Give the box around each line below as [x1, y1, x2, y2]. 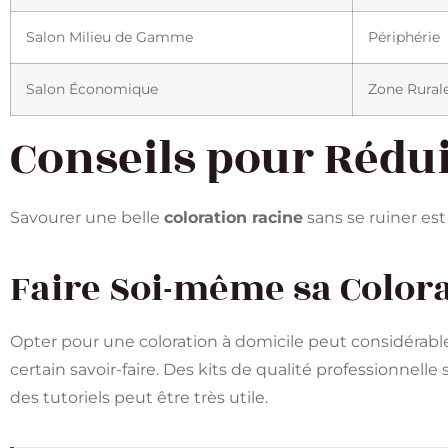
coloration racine [164, 207, 303, 227]
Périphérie [368, 27, 440, 46]
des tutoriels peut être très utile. [10, 387, 268, 407]
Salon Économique [26, 79, 158, 98]
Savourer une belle [10, 207, 164, 227]
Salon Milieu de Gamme [26, 27, 193, 46]
